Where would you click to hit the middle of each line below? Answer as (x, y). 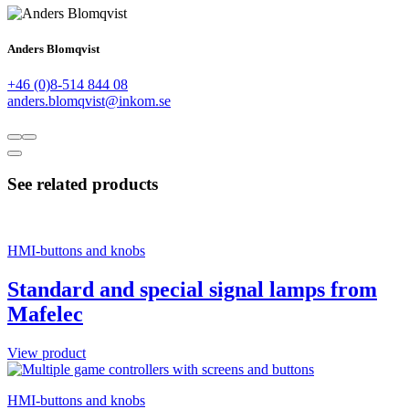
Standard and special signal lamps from (192, 289)
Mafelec (45, 314)
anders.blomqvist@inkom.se (89, 101)
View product (47, 352)
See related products (83, 184)
